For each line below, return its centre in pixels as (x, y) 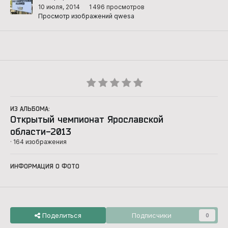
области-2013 (41, 131)
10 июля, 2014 (59, 7)
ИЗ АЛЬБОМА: (30, 109)
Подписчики (152, 215)
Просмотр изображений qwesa (86, 16)
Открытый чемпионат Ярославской (87, 119)
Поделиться (61, 215)
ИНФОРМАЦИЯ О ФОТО (45, 166)
